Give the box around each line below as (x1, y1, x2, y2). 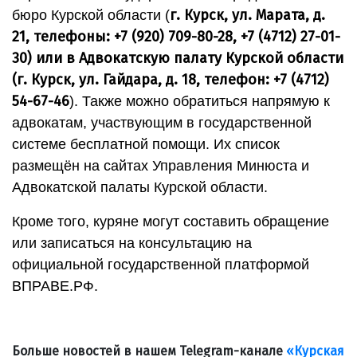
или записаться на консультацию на (12, 235, 252, 252)
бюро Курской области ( (12, 7, 170, 24)
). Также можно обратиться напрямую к (69, 93, 330, 110)
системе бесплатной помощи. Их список (12, 136, 280, 153)
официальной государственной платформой (12, 257, 309, 273)
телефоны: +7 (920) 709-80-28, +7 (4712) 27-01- (33, 28, 340, 46)
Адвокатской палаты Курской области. (12, 179, 268, 196)
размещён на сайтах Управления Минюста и (12, 158, 309, 175)
